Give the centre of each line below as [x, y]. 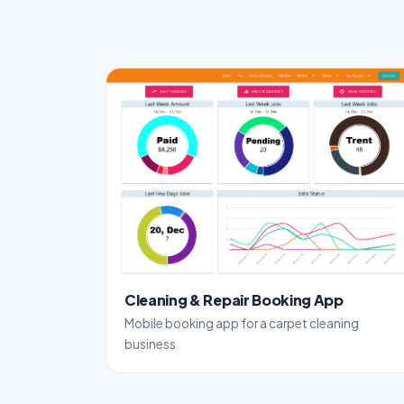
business [150, 344]
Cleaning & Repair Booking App [234, 300]
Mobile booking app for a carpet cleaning [242, 323]
